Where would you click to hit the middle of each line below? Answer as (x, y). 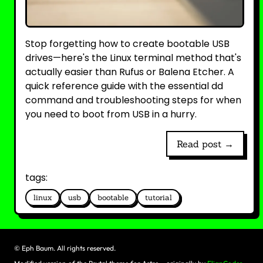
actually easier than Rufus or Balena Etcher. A (130, 72)
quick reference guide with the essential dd (124, 86)
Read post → (205, 144)
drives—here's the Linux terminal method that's (133, 58)
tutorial (159, 198)
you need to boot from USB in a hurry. (111, 114)
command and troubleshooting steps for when (133, 100)
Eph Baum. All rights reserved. (69, 248)
